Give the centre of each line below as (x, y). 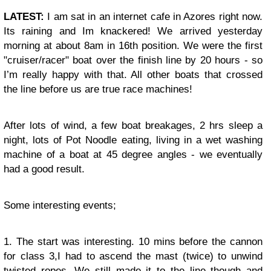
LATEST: (24, 17)
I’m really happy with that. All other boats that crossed (133, 75)
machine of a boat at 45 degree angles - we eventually (133, 155)
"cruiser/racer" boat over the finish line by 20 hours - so (133, 60)
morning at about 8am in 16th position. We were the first (133, 46)
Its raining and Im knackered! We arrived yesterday (133, 31)
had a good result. (44, 169)
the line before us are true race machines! (98, 89)
